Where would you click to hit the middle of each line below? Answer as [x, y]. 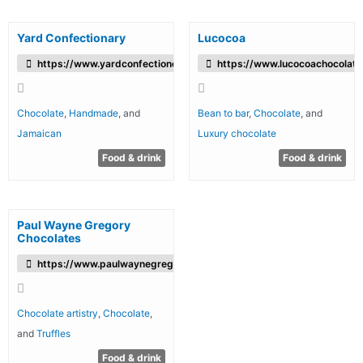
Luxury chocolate [237, 133]
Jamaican [39, 133]
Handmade [94, 113]
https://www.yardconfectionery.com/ [125, 63]
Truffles [53, 333]
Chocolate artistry [58, 313]
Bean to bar [223, 113]
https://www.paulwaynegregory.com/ [126, 263]
